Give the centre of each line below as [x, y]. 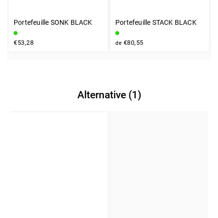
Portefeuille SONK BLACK [53, 22]
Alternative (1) [109, 95]
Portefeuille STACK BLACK [156, 22]
